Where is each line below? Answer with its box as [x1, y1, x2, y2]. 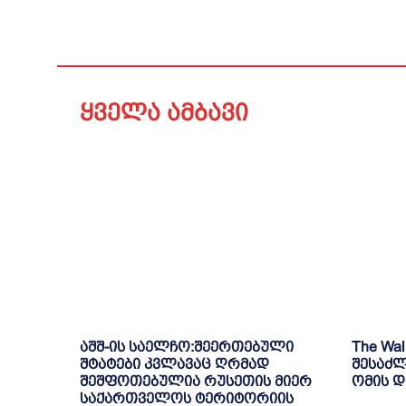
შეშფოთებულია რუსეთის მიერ [80, 372, 312, 389]
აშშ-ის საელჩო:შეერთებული [80, 338, 294, 354]
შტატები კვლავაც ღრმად [80, 355, 269, 372]
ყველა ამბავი [80, 99, 248, 127]
